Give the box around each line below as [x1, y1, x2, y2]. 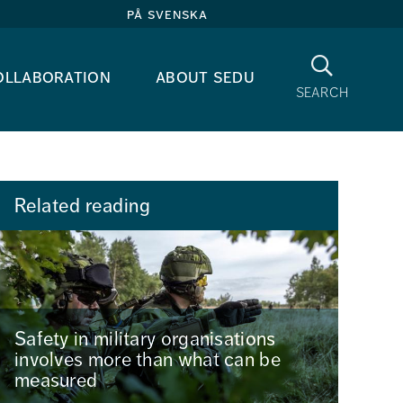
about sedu [156, 66, 255, 88]
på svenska [127, 5, 208, 23]
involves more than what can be [13, 347, 281, 372]
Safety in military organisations [13, 327, 276, 351]
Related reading [13, 193, 151, 218]
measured [13, 368, 98, 392]
